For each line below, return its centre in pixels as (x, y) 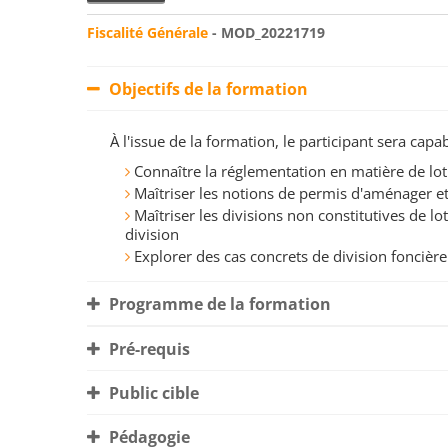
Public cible (152, 393)
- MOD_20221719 (266, 33)
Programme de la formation (218, 304)
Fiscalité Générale (147, 33)
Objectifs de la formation (206, 89)
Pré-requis (147, 349)
